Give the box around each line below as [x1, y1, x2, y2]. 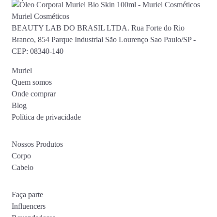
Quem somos [12, 78, 52, 87]
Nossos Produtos [12, 140, 63, 149]
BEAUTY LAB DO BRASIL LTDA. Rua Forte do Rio [12, 24, 185, 32]
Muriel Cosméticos [12, 12, 69, 21]
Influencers [12, 202, 46, 211]
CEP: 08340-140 [12, 47, 63, 56]
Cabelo [12, 163, 33, 172]
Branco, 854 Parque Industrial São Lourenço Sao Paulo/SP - [12, 35, 196, 44]
